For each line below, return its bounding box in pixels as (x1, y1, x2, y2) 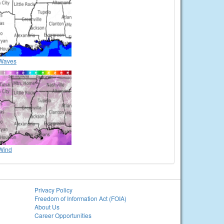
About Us (34, 202, 59, 211)
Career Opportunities (34, 210, 91, 219)
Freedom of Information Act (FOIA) (34, 193, 126, 202)
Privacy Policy (34, 185, 72, 194)
